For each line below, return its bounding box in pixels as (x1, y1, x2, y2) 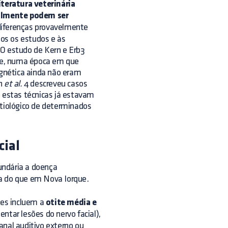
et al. (4, 79, 22, 88)
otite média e (45, 198, 97, 208)
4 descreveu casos (22, 79, 88, 88)
